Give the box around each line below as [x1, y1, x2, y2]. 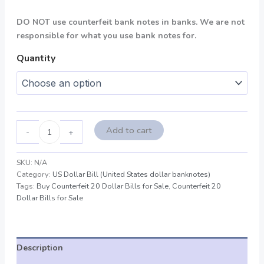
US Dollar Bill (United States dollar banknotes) [52, 169, 210, 179]
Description [16, 242, 63, 253]
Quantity [16, 52, 55, 65]
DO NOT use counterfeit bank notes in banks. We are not [16, 16, 245, 28]
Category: [16, 169, 52, 179]
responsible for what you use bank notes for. [16, 30, 196, 42]
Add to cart [106, 124, 153, 137]
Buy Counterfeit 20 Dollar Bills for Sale [36, 180, 169, 191]
